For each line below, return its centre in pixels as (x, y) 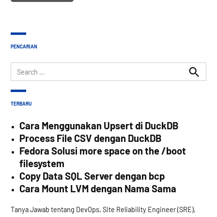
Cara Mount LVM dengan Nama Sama (98, 189)
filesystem (42, 163)
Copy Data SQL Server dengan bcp (92, 176)
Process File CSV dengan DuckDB (91, 138)
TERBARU (21, 104)
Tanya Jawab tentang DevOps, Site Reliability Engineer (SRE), (103, 210)
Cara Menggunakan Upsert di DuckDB (99, 126)
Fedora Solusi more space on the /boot (103, 151)
